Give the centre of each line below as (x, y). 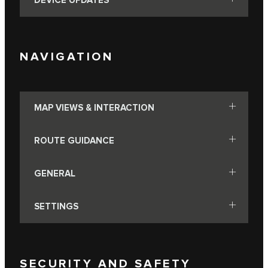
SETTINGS (56, 206)
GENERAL (55, 173)
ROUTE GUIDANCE (74, 141)
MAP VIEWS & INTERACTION (94, 108)
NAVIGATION (66, 57)
